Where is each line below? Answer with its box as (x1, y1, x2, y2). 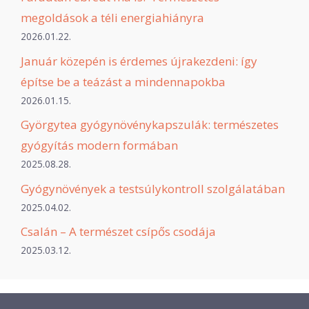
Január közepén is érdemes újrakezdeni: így (21, 52, 257, 69)
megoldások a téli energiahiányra (21, 10, 204, 26)
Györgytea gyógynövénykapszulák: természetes (21, 117, 279, 133)
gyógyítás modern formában (21, 137, 178, 154)
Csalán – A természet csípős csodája (21, 223, 216, 240)
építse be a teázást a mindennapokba (21, 73, 226, 90)
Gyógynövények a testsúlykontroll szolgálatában (21, 180, 285, 197)
